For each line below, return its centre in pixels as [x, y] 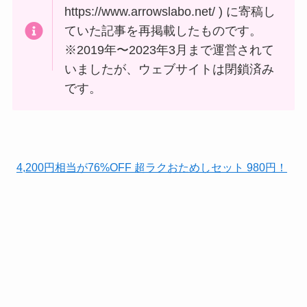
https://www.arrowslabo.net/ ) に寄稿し [170, 11]
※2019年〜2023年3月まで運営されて [170, 50]
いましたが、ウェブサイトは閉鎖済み [170, 69]
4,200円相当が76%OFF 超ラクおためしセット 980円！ [152, 168]
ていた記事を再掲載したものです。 [163, 30]
